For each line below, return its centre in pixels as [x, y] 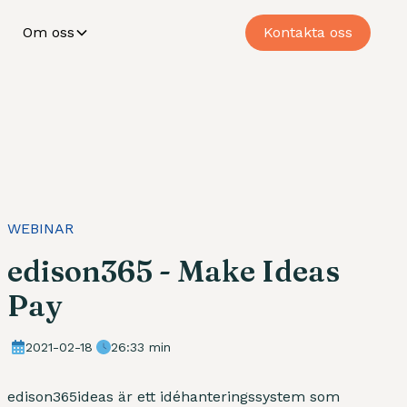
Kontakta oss [308, 32]
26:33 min [141, 347]
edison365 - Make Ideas [174, 271]
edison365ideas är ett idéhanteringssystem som [174, 396]
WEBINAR [40, 228]
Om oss [49, 32]
